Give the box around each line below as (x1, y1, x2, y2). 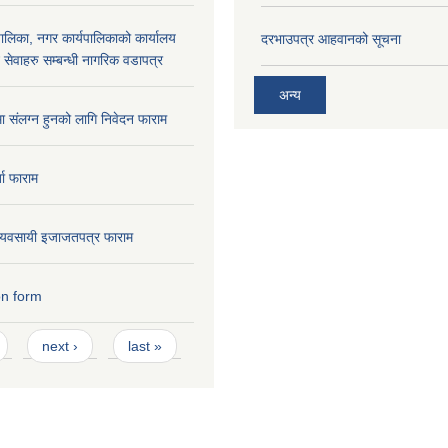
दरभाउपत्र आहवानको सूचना (261, 30, 401, 47)
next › (42, 337, 79, 354)
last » (127, 337, 162, 354)
